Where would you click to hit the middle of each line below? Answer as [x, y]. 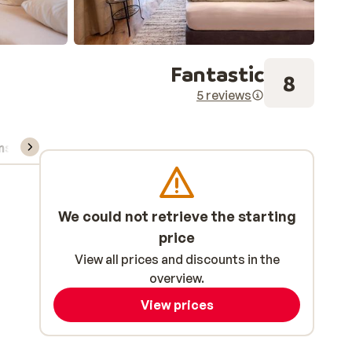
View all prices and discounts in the [177, 259]
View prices [177, 305]
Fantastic [217, 73]
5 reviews [224, 95]
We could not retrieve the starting [177, 216]
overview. [177, 278]
